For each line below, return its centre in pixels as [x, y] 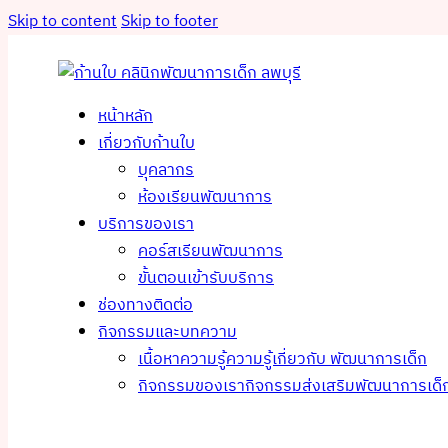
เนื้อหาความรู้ [182, 359]
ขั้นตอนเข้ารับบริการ [206, 278]
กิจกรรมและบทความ [167, 332]
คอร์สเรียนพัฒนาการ [210, 251]
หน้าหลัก [125, 116]
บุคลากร [166, 170]
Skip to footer [169, 21]
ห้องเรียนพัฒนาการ [205, 197]
